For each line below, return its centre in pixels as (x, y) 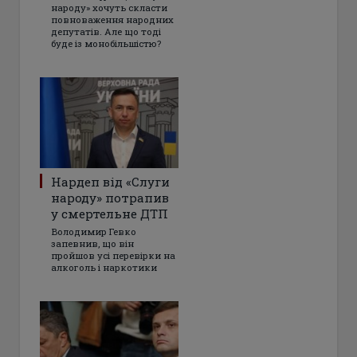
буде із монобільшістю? (106, 43)
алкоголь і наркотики (104, 267)
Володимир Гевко (94, 231)
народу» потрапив (110, 197)
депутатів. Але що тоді (106, 31)
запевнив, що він (92, 243)
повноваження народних (112, 19)
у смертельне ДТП (110, 213)
